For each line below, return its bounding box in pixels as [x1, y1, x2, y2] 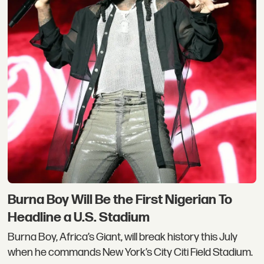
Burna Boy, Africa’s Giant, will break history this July [8, 230, 238, 245]
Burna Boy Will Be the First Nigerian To [8, 191, 233, 208]
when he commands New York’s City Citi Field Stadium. [8, 246, 253, 260]
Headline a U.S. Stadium [8, 209, 150, 226]
